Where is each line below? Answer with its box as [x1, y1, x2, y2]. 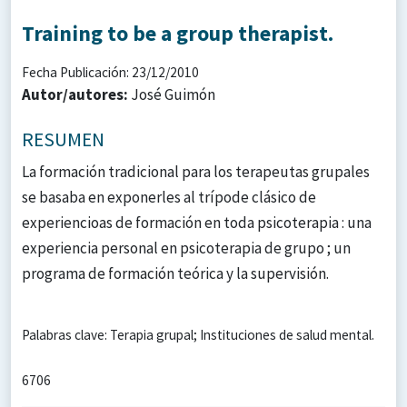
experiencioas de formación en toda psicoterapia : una [22, 212, 372, 233]
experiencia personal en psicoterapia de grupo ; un [22, 237, 351, 258]
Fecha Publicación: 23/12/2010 [22, 63, 199, 81]
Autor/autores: [22, 84, 131, 104]
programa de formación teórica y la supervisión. [22, 263, 329, 283]
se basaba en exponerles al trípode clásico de [22, 186, 316, 207]
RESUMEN [22, 126, 104, 152]
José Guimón [131, 84, 215, 104]
